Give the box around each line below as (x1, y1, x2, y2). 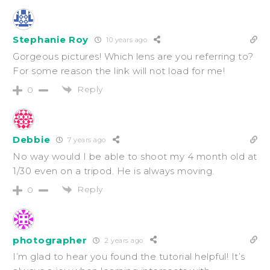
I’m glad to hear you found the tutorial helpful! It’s (13, 251, 245, 263)
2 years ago (102, 236, 143, 245)
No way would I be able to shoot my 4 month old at (13, 150, 257, 162)
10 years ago (104, 36, 148, 45)
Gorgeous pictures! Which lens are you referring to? (13, 50, 254, 62)
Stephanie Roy (13, 34, 89, 46)
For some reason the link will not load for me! (13, 64, 225, 77)
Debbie (13, 134, 51, 146)
